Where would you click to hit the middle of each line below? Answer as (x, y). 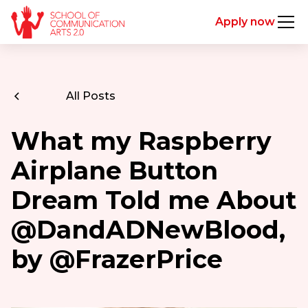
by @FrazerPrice (117, 259)
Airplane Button (114, 170)
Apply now (245, 22)
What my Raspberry (141, 141)
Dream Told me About (153, 200)
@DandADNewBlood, (148, 230)
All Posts (90, 96)
